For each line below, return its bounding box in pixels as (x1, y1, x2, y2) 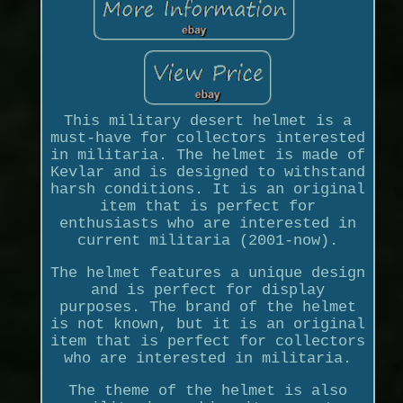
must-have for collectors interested (49, 130, 365, 147)
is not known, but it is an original (49, 316, 365, 333)
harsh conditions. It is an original (49, 181, 365, 198)
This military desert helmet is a (63, 112, 352, 130)
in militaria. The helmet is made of (49, 147, 365, 164)
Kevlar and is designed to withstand (49, 164, 365, 181)
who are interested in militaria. (63, 350, 352, 367)
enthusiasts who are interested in (58, 215, 356, 232)
